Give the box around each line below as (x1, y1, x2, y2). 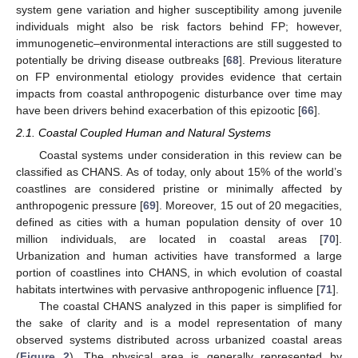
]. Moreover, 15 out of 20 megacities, (156, 199, 342, 213)
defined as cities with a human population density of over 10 (16, 216, 342, 229)
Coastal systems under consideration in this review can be (38, 149, 342, 162)
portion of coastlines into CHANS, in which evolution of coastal (16, 266, 342, 280)
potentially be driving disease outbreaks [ (16, 54, 226, 67)
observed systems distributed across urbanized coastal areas (16, 333, 342, 347)
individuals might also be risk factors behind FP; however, (16, 20, 342, 34)
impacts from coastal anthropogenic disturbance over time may (16, 87, 342, 101)
